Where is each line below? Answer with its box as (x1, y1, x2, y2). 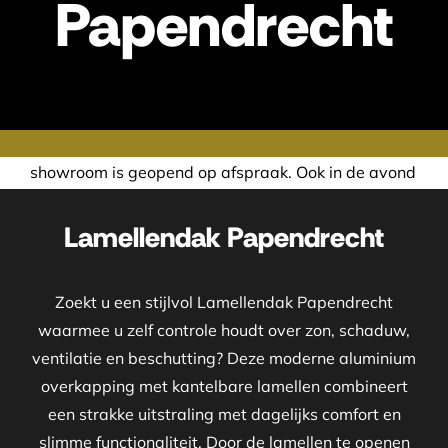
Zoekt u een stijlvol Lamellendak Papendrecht (55, 292, 393, 313)
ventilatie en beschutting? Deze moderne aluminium (32, 348, 416, 369)
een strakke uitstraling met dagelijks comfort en (47, 404, 401, 425)
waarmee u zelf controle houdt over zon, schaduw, (38, 320, 410, 341)
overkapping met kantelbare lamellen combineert (40, 376, 408, 397)
